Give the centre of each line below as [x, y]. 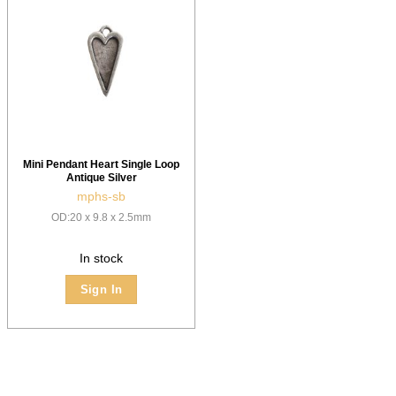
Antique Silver [101, 177]
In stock [101, 258]
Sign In [101, 289]
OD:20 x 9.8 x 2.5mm [101, 218]
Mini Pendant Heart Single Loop [101, 164]
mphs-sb [101, 197]
